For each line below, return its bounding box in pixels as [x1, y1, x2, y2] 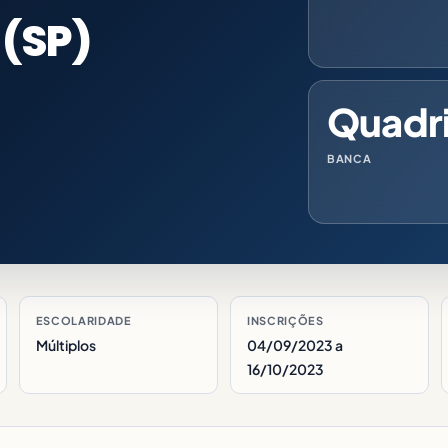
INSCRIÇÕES [246, 314, 324, 327]
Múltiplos [35, 336, 96, 354]
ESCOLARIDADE [35, 314, 132, 327]
